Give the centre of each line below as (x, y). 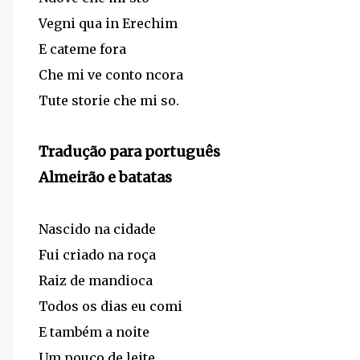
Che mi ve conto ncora (111, 75)
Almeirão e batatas (105, 177)
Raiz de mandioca (96, 280)
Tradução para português (129, 151)
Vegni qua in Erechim (108, 23)
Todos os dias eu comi (110, 306)
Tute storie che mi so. (109, 100)
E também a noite (94, 332)
